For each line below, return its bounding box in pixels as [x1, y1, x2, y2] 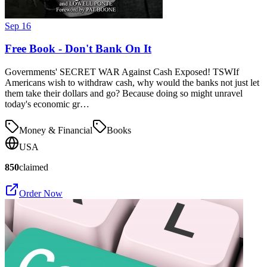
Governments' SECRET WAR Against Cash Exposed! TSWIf [5, 67, 239, 77]
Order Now [19, 188, 63, 199]
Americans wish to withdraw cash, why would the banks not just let [5, 77, 259, 88]
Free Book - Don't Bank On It [5, 42, 151, 55]
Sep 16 [5, 20, 31, 31]
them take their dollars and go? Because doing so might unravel [5, 88, 243, 99]
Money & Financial [19, 125, 92, 136]
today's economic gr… [5, 99, 89, 110]
